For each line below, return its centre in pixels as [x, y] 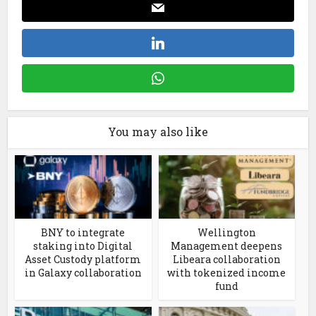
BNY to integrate [83, 232]
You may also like [158, 131]
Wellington [226, 232]
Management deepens [227, 245]
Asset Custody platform [83, 259]
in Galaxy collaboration [83, 272]
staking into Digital [83, 245]
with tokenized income [227, 272]
